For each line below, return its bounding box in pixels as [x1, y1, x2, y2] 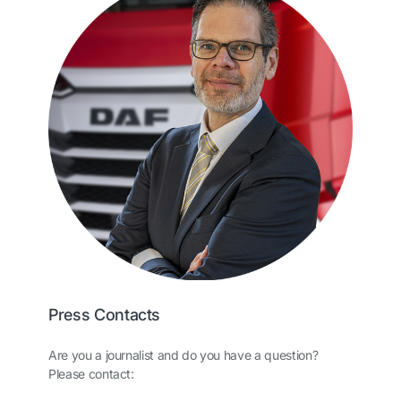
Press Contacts [48, 304, 161, 324]
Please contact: [48, 365, 138, 381]
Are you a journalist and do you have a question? [48, 346, 319, 363]
